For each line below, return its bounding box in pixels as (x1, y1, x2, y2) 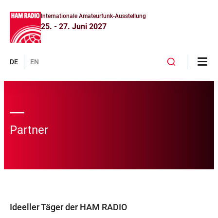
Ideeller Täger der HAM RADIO (10, 202, 127, 212)
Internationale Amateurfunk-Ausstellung (41, 13, 146, 19)
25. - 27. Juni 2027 (41, 22, 107, 31)
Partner (10, 123, 48, 137)
